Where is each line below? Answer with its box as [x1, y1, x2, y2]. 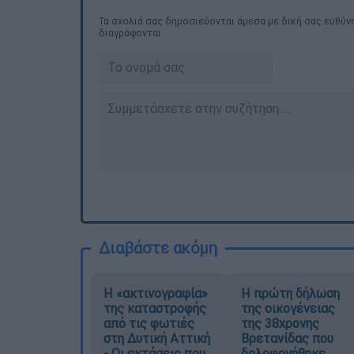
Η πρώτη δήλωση [240, 284, 340, 301]
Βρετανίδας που [240, 330, 333, 346]
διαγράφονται [99, 26, 161, 39]
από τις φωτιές [104, 314, 194, 331]
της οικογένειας [240, 299, 335, 316]
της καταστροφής [104, 299, 206, 316]
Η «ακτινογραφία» [104, 284, 208, 301]
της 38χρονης [240, 314, 319, 331]
